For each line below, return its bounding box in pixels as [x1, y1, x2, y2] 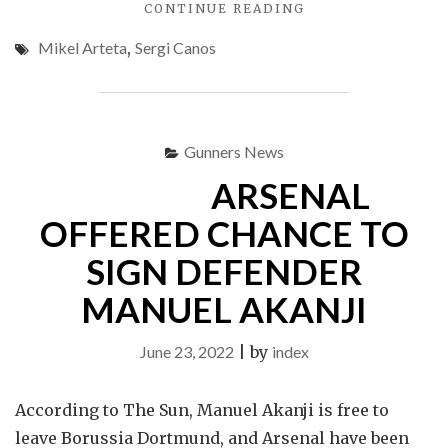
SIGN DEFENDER [86, 250, 362, 292]
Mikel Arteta [38, 38, 127, 57]
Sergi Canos [135, 38, 216, 57]
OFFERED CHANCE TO [39, 212, 409, 254]
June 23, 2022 [139, 342, 234, 361]
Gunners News [183, 142, 284, 161]
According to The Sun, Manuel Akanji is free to [15, 400, 389, 420]
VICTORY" [303, 105, 380, 120]
